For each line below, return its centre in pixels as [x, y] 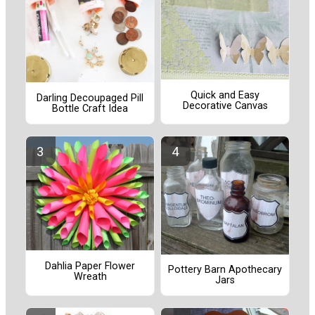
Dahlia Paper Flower [90, 266]
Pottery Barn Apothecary [225, 270]
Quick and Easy [225, 95]
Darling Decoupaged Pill [90, 98]
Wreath [90, 276]
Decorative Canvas [225, 105]
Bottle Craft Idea [90, 108]
